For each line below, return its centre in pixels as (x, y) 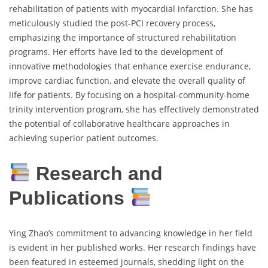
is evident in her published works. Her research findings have (133, 248)
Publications (69, 198)
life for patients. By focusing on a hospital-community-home (129, 95)
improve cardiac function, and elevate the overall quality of (127, 81)
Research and (97, 173)
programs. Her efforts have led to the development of (116, 52)
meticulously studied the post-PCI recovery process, (112, 23)
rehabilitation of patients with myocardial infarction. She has (131, 9)
